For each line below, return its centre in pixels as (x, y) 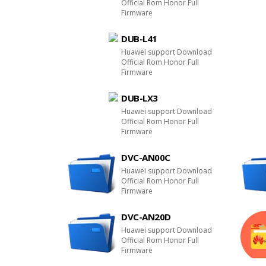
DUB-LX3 (140, 98)
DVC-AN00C (146, 157)
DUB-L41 (139, 39)
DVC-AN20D (146, 217)
